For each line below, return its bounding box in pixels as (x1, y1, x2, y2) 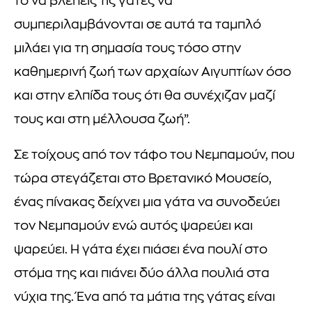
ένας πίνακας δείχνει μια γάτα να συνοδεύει (14, 196, 280, 210)
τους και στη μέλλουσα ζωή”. (14, 113, 190, 127)
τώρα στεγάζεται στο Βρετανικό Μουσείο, (14, 172, 272, 186)
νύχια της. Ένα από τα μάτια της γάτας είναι (14, 290, 275, 304)
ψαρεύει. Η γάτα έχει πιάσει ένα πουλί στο (14, 243, 267, 257)
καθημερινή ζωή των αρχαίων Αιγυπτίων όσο (14, 65, 291, 79)
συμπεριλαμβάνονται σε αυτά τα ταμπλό (14, 18, 261, 32)
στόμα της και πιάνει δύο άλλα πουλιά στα (14, 267, 270, 281)
